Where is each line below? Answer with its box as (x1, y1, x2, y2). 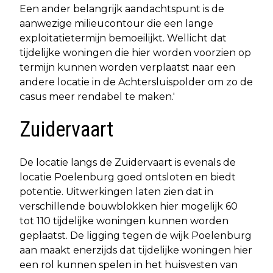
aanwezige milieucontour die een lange (19, 17, 213, 29)
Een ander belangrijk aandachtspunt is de (19, 2, 224, 15)
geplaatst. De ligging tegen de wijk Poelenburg (19, 229, 252, 241)
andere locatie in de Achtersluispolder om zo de (19, 76, 253, 88)
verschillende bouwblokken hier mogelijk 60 (19, 200, 238, 212)
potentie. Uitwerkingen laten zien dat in (19, 185, 213, 197)
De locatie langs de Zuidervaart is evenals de (19, 156, 236, 168)
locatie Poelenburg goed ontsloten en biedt (19, 171, 236, 183)
